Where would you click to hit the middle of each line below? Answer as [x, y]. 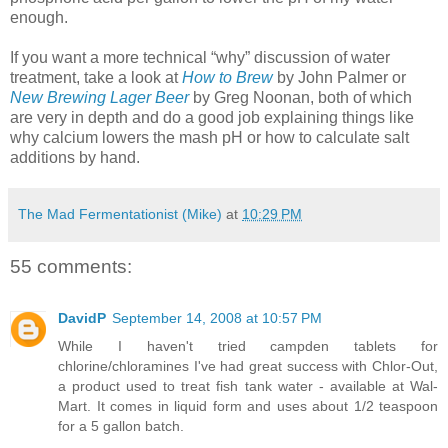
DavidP [82, 318]
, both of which [361, 97]
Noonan [281, 97]
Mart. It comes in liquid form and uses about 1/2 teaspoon [248, 406]
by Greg [221, 97]
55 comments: [71, 267]
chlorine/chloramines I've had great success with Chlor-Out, [248, 366]
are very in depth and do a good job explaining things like [212, 117]
